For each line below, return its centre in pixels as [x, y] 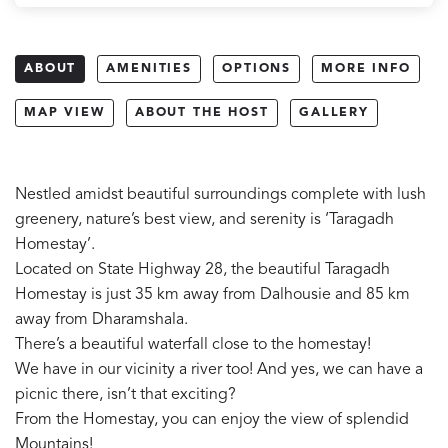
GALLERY [333, 112]
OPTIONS [257, 68]
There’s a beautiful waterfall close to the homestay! [193, 344]
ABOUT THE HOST [201, 112]
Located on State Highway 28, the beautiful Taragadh [202, 269]
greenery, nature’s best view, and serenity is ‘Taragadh [204, 219]
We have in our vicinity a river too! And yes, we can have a [219, 369]
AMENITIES [149, 68]
